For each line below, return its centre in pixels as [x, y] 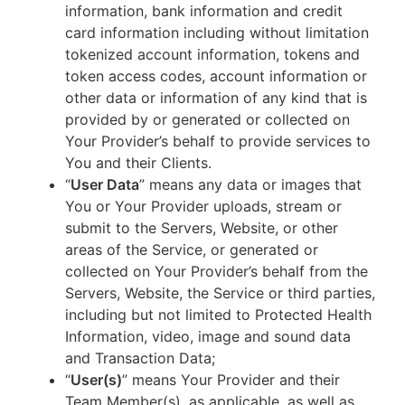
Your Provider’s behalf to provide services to [218, 141]
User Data [105, 184]
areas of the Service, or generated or [192, 250]
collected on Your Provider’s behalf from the [217, 271]
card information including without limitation [217, 33]
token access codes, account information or [216, 76]
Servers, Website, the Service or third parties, [220, 293]
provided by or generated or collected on [207, 119]
